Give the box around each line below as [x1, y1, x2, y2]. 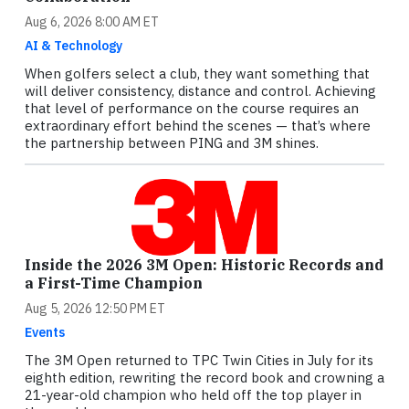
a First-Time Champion [25, 274, 203, 293]
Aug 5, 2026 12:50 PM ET [25, 300, 165, 318]
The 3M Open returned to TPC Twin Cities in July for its [25, 351, 373, 370]
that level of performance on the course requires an [25, 100, 359, 118]
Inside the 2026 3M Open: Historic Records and [25, 256, 383, 275]
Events [25, 324, 65, 341]
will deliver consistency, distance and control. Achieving [25, 82, 376, 100]
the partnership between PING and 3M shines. [25, 134, 319, 152]
